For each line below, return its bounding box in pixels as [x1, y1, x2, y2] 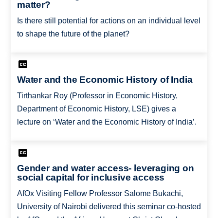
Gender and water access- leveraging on [17, 163, 194, 173]
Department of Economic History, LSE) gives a [17, 105, 176, 113]
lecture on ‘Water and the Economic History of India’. [17, 118, 197, 127]
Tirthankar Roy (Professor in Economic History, [17, 91, 178, 100]
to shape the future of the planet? [17, 29, 129, 38]
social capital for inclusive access [17, 172, 165, 182]
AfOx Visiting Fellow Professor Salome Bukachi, [17, 189, 183, 198]
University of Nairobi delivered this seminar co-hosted [17, 202, 201, 211]
